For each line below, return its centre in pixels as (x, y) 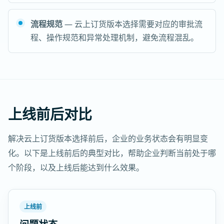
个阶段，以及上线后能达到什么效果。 (76, 167)
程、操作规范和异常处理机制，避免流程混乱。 (114, 37)
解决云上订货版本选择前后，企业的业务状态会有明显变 (108, 138)
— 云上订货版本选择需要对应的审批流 (132, 24)
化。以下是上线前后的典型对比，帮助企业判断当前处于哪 (112, 153)
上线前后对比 (50, 114)
